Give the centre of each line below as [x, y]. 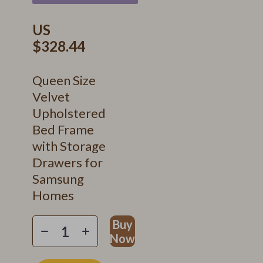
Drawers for [68, 162]
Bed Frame [63, 129]
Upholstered [69, 113]
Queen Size [64, 80]
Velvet [51, 97]
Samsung [58, 179]
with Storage [69, 146]
